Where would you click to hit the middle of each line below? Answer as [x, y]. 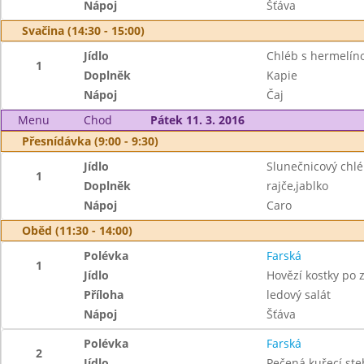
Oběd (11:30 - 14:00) [77, 230]
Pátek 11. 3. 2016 [197, 120]
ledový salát [298, 295]
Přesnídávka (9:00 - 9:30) [90, 141]
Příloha [104, 295]
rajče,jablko [297, 186]
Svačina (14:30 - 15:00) [83, 30]
